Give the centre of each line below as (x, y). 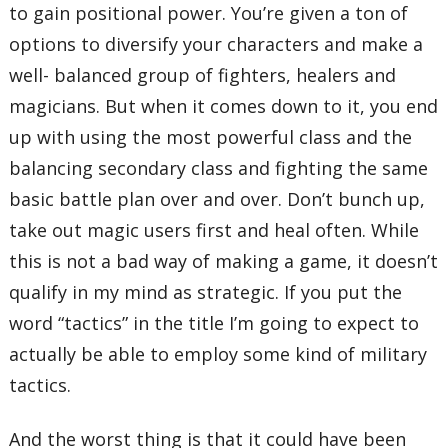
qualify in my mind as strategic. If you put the (206, 292)
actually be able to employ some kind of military (218, 354)
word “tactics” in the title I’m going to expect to (214, 323)
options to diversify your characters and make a (216, 44)
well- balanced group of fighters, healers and (203, 75)
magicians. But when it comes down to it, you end (224, 106)
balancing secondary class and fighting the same (219, 168)
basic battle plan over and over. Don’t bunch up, (217, 199)
